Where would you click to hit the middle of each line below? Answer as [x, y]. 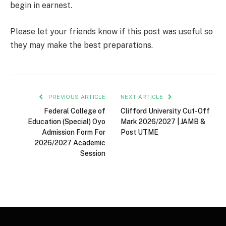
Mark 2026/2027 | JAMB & [163, 121]
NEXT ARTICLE [143, 97]
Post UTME [139, 132]
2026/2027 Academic [70, 143]
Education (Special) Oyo [67, 121]
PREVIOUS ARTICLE [76, 97]
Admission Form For [74, 132]
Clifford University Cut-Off [165, 111]
